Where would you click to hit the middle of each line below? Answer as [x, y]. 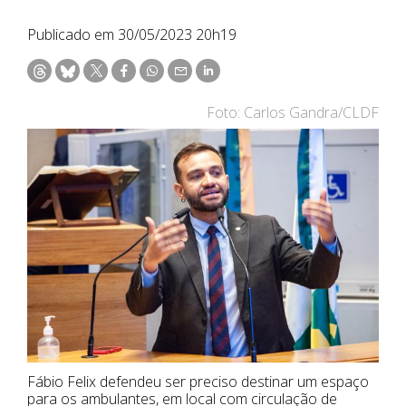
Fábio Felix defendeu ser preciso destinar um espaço [198, 382]
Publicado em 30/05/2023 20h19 [132, 34]
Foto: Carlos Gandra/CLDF [293, 112]
